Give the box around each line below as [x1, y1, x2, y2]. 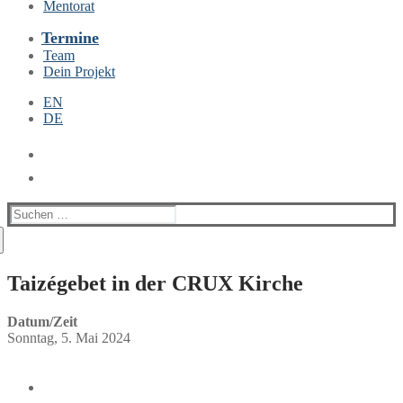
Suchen [9, 204, 51, 219]
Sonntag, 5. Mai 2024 [7, 329, 130, 345]
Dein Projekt [43, 64, 115, 79]
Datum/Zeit [7, 313, 77, 329]
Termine [41, 29, 99, 47]
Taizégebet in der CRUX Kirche [7, 271, 303, 295]
